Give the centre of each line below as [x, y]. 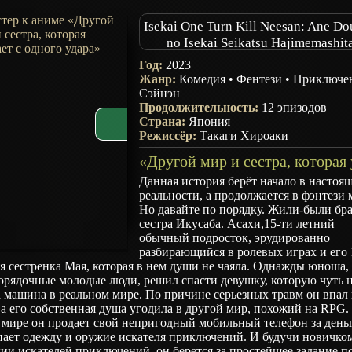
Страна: [164, 121]
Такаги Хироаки [244, 136]
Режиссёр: [170, 136]
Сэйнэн [160, 93]
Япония [210, 121]
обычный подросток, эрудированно [235, 238]
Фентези [260, 79]
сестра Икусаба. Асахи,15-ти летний [237, 224]
